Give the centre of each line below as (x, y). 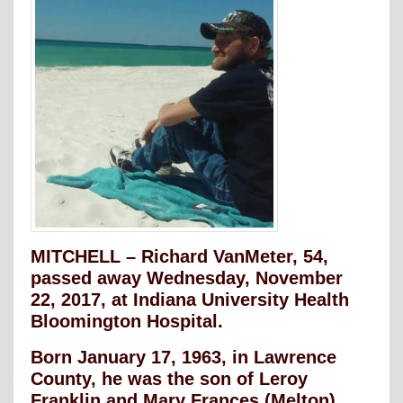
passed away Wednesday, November (187, 278)
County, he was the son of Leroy (169, 379)
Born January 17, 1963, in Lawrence (184, 358)
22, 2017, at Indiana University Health (190, 300)
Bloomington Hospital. (127, 322)
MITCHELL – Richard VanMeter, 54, (179, 257)
